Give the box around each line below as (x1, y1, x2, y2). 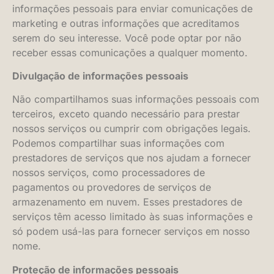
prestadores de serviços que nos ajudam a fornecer (12, 152, 251, 165)
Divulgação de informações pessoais (12, 69, 188, 82)
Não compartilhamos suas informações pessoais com (12, 93, 259, 106)
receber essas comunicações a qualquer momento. (12, 46, 248, 59)
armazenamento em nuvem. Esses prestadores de (12, 196, 242, 209)
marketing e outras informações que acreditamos (12, 17, 239, 29)
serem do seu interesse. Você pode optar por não (12, 31, 242, 44)
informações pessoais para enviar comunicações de (12, 2, 253, 15)
